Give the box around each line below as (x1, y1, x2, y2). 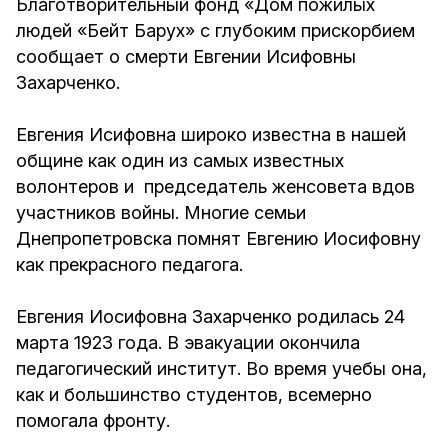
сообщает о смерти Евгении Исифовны (16, 46, 356, 67)
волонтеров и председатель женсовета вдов (16, 176, 415, 197)
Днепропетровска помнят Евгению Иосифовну (16, 228, 421, 249)
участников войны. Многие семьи (16, 202, 306, 223)
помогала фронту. (16, 410, 170, 431)
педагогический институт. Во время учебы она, (16, 358, 427, 379)
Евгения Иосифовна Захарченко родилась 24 (16, 306, 405, 327)
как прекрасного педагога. (16, 254, 243, 275)
